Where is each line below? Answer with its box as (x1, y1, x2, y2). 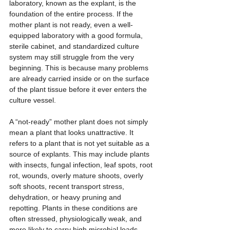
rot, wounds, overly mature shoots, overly (9, 171, 145, 180)
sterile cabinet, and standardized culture (9, 42, 141, 51)
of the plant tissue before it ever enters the (9, 85, 149, 94)
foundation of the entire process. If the (9, 10, 135, 18)
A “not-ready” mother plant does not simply (9, 118, 150, 126)
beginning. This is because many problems (9, 64, 150, 72)
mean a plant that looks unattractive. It (9, 128, 136, 137)
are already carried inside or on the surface (9, 74, 151, 83)
